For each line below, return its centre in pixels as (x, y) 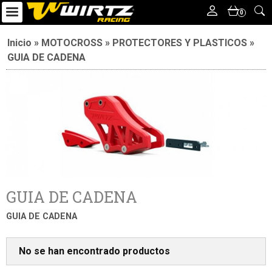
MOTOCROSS (72, 43)
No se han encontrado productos (94, 251)
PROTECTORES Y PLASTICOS (180, 43)
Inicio (19, 43)
